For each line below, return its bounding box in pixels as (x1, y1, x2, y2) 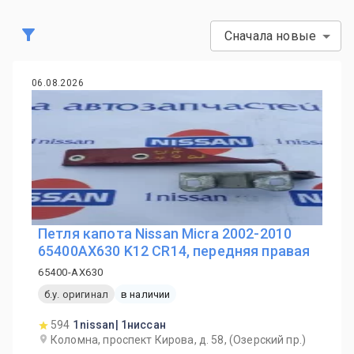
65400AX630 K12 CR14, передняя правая (38, 243, 311, 259)
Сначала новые (224, 28, 316, 43)
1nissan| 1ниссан (73, 318, 166, 331)
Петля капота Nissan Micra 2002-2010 (38, 225, 292, 242)
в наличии (120, 288, 171, 300)
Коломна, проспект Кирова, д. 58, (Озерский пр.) (51, 333, 307, 346)
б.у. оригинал (44, 288, 108, 300)
